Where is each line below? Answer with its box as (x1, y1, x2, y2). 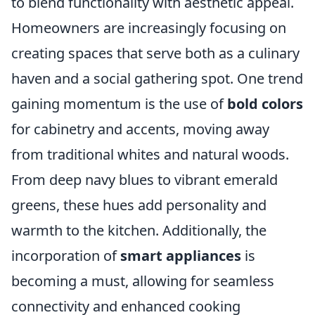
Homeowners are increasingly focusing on (11, 18, 286, 38)
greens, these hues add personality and (11, 195, 266, 215)
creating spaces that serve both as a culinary (11, 44, 300, 63)
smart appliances (120, 246, 241, 266)
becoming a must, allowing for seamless (11, 271, 274, 291)
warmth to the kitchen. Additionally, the (11, 221, 266, 240)
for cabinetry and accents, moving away (11, 120, 269, 139)
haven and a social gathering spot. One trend (11, 69, 303, 89)
